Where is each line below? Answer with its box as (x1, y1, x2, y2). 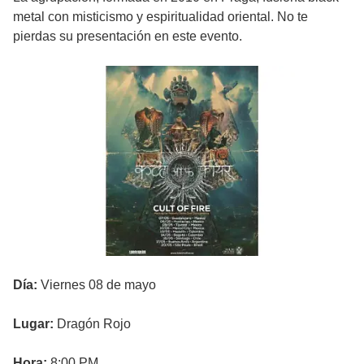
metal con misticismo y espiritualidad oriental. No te (13, 10, 308, 24)
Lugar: (13, 317, 54, 331)
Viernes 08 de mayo (37, 278, 156, 292)
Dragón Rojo (54, 317, 131, 331)
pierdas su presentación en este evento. (13, 29, 242, 44)
